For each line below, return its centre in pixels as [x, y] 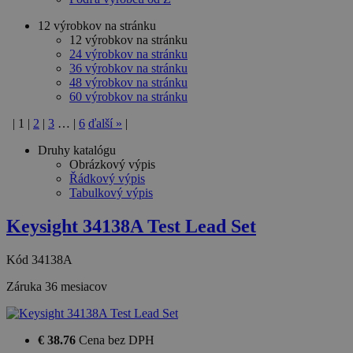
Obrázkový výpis [112, 165]
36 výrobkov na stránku [128, 69]
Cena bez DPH [117, 340]
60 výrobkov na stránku [128, 97]
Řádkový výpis [107, 179]
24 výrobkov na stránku [128, 54]
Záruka [26, 287]
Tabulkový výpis [111, 193]
